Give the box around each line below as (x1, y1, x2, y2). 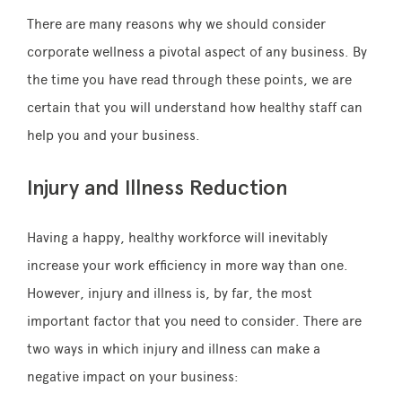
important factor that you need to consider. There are (27, 312, 362, 329)
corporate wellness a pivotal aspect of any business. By (27, 43, 367, 60)
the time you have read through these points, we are (27, 71, 352, 88)
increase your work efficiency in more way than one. (27, 257, 348, 274)
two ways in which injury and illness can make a (27, 340, 320, 357)
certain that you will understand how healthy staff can (27, 99, 363, 116)
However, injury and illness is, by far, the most (27, 284, 312, 301)
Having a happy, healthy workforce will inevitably (27, 229, 328, 246)
